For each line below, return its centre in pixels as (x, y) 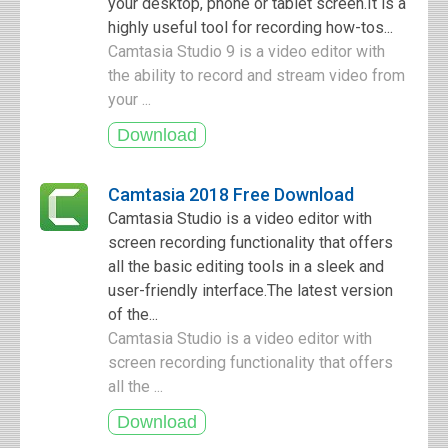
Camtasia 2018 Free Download (231, 194)
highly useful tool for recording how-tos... (250, 27)
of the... (133, 314)
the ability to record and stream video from (256, 75)
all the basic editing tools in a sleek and (246, 266)
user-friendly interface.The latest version (250, 290)
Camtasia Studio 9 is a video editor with (246, 51)
